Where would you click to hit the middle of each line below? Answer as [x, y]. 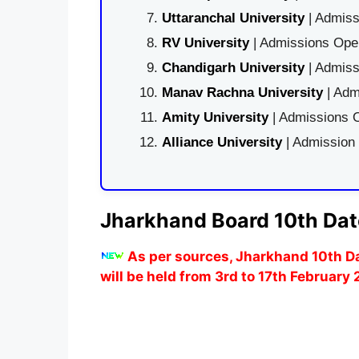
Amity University [215, 117]
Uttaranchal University [233, 18]
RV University [205, 43]
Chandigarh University [233, 68]
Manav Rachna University [242, 93]
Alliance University [224, 142]
